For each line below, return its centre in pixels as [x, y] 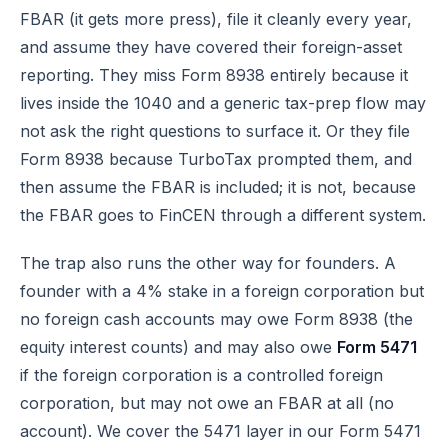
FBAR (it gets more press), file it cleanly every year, [216, 19]
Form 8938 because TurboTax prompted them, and [216, 159]
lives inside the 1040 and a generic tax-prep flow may [223, 103]
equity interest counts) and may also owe [178, 347]
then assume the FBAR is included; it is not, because [218, 187]
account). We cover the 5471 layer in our [179, 431]
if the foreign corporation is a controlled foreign [201, 375]
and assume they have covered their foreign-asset [211, 47]
